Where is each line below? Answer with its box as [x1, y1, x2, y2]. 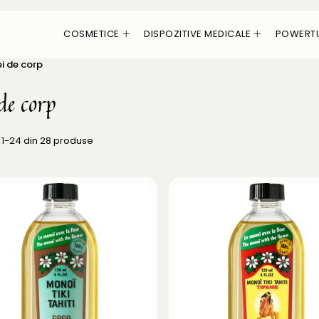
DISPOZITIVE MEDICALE [144, 27, 251, 41]
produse [53, 134, 93, 147]
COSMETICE [63, 27, 120, 41]
